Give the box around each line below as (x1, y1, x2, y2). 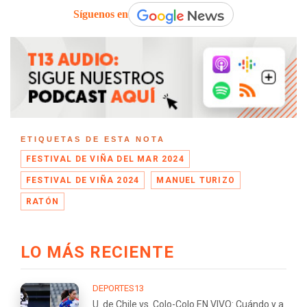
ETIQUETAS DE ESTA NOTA (21, 135, 165, 144)
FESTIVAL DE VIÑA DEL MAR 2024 (26, 154, 184, 164)
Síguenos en (73, 8, 128, 20)
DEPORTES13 (93, 282, 144, 293)
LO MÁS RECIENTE (21, 242, 174, 262)
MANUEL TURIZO (156, 175, 236, 186)
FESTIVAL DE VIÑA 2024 (26, 175, 140, 186)
